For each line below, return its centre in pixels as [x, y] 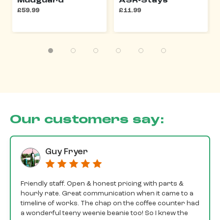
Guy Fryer [67, 152]
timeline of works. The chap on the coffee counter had [110, 204]
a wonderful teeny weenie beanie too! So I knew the [104, 213]
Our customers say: [87, 120]
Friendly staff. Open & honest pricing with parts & [102, 184]
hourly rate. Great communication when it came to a [107, 194]
